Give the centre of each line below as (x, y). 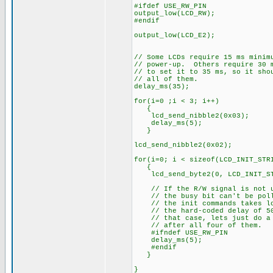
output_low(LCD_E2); (175, 35)
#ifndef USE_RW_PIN (181, 233)
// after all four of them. (198, 225)
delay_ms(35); (181, 87)
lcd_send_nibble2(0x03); (192, 116)
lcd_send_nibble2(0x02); (183, 145)
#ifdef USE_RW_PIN (170, 6)
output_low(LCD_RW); (175, 13)
